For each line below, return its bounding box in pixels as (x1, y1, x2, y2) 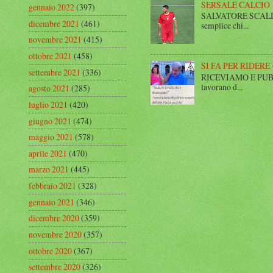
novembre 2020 (29, 229, 82, 241)
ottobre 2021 (29, 49, 72, 62)
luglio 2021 (29, 98, 68, 110)
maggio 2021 (29, 131, 73, 143)
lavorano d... (200, 80, 243, 93)
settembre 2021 (29, 66, 80, 78)
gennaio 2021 (29, 196, 74, 208)
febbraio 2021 (29, 180, 76, 192)
